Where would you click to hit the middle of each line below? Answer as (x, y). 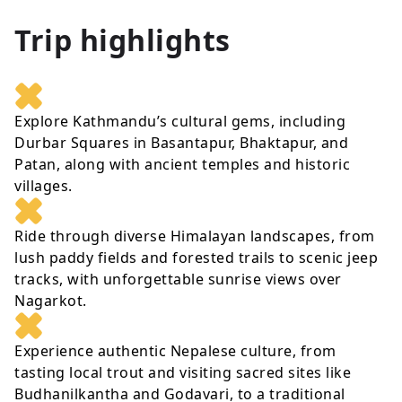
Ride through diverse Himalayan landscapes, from (195, 236)
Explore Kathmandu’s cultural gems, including (180, 122)
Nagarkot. (51, 301)
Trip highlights (122, 40)
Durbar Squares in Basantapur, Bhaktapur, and (181, 143)
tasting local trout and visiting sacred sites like (183, 373)
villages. (44, 186)
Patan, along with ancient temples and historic (182, 165)
